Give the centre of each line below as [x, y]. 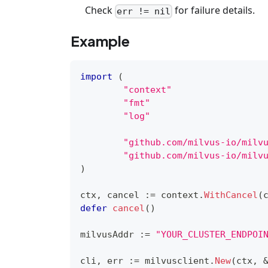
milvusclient [174, 261]
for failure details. [214, 10]
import [96, 76]
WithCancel [231, 195]
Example [100, 40]
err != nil [144, 11]
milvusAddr [110, 234]
